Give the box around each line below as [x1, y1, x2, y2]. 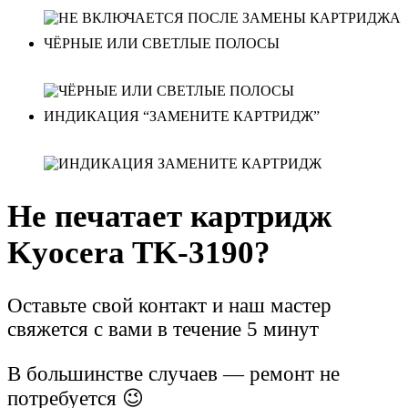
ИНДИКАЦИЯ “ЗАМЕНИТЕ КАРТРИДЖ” [44, 108, 320, 125]
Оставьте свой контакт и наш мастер [7, 294, 331, 318]
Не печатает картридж [7, 199, 331, 235]
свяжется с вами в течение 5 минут [7, 318, 319, 342]
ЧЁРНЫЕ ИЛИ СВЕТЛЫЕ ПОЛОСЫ [44, 36, 280, 52]
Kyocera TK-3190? [7, 235, 270, 271]
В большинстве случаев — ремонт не [7, 362, 340, 386]
